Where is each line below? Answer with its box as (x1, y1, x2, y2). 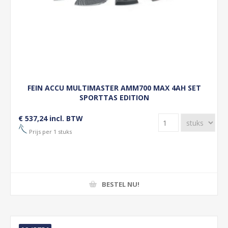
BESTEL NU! (101, 179, 139, 189)
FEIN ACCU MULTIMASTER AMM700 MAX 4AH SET (27, 83, 201, 93)
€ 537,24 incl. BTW (18, 113, 83, 123)
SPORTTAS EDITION (79, 93, 149, 102)
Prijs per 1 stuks (27, 127, 72, 135)
